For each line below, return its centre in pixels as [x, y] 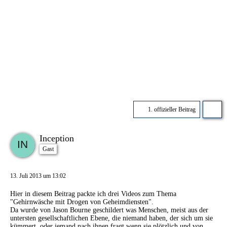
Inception [57, 138]
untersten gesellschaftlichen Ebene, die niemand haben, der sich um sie [111, 218]
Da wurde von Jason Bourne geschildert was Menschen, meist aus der [109, 210]
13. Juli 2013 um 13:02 [38, 176]
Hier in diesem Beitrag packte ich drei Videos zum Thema [93, 194]
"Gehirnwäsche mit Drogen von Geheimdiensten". [82, 202]
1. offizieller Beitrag [172, 109]
